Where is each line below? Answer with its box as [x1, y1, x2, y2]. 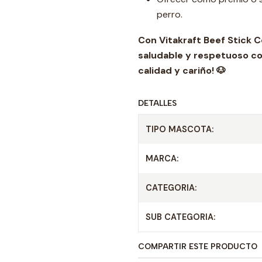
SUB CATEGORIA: [146, 212, 215, 222]
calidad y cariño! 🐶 [138, 64, 226, 77]
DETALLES [138, 98, 177, 108]
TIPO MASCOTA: [146, 124, 213, 135]
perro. [157, 8, 182, 20]
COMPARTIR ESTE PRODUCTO [138, 242, 257, 251]
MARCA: [146, 153, 178, 164]
